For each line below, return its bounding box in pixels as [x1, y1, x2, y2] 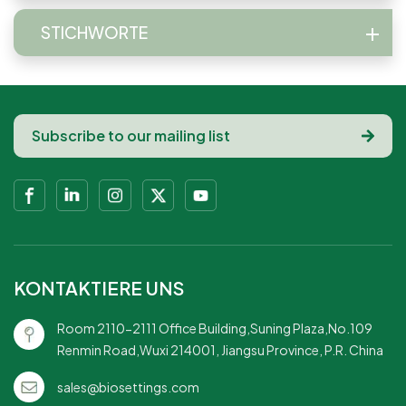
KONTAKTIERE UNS [14, 276, 184, 300]
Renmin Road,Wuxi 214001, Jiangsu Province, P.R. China [56, 342, 383, 359]
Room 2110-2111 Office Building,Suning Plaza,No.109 [56, 320, 372, 337]
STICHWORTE [41, 22, 148, 43]
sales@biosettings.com [56, 378, 199, 395]
